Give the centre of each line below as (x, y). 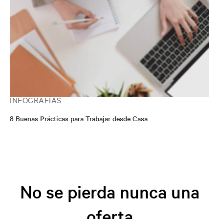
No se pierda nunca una (109, 192)
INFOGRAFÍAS (36, 100)
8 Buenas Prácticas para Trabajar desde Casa (79, 118)
